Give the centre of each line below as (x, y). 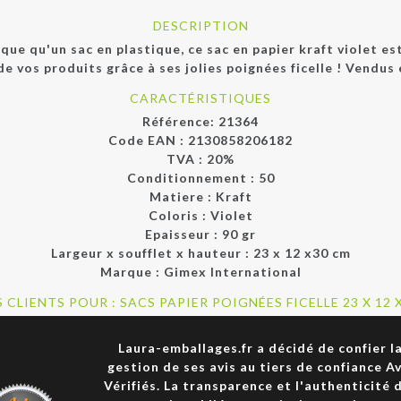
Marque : (132, 272)
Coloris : (179, 215)
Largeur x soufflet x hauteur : (152, 253)
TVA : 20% (200, 159)
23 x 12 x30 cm (302, 253)
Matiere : (182, 196)
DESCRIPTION (200, 26)
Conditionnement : (192, 178)
